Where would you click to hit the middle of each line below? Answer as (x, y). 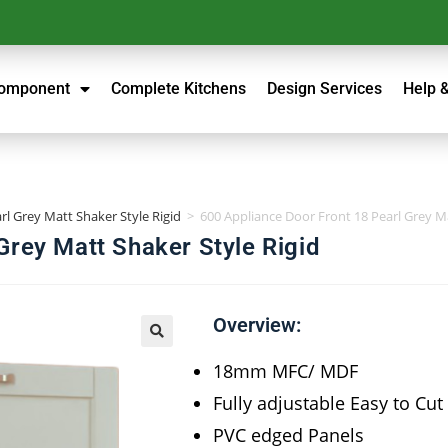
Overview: (256, 324)
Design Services (325, 88)
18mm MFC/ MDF (285, 370)
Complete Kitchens (179, 88)
